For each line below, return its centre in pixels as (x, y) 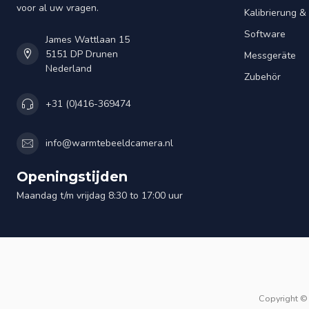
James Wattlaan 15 (88, 39)
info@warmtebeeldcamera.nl (109, 143)
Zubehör (262, 77)
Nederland (69, 68)
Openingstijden (72, 176)
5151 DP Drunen (82, 54)
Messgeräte (270, 55)
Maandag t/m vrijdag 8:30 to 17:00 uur (100, 195)
